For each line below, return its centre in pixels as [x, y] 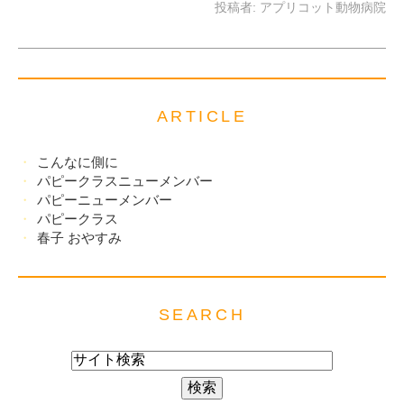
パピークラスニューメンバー [125, 181]
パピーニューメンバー [105, 200]
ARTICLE [202, 116]
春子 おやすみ [80, 238]
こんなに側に [78, 162]
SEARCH [202, 314]
